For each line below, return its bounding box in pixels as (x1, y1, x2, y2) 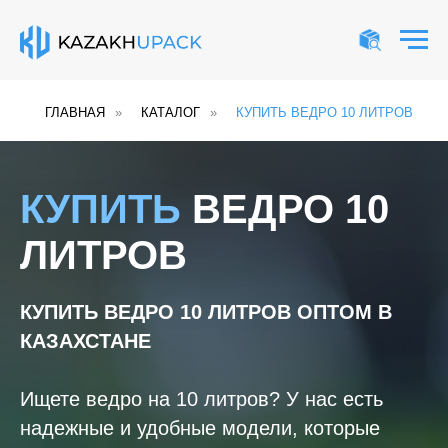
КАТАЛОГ (141, 105, 200, 120)
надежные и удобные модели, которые (20, 417, 380, 439)
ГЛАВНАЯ (45, 105, 105, 120)
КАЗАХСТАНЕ (20, 330, 151, 352)
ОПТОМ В (297, 301, 392, 323)
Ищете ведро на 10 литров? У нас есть (20, 388, 383, 410)
